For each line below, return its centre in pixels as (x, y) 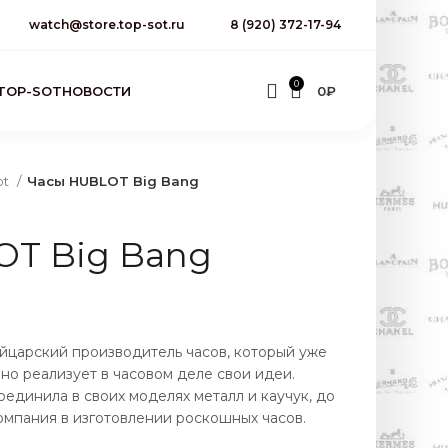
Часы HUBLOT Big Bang (113, 181)
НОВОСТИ (96, 90)
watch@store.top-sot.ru (106, 24)
